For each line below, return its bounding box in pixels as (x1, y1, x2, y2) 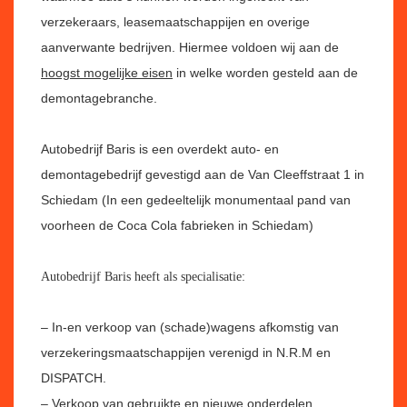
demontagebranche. (41, 91, 157, 105)
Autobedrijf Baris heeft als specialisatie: (41, 270, 245, 283)
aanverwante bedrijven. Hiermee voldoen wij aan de (41, 40, 339, 55)
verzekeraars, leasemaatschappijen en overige (41, 15, 310, 29)
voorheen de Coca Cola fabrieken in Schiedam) (41, 218, 313, 233)
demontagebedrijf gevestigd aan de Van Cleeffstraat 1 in (41, 167, 364, 182)
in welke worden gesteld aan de (173, 65, 358, 80)
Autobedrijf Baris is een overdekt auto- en (41, 142, 279, 156)
